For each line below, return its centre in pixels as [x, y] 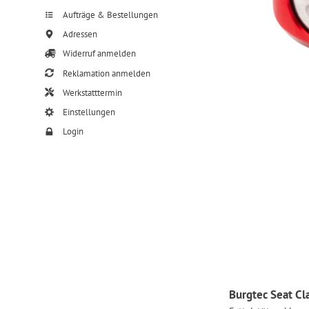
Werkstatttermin [91, 92]
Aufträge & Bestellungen [109, 14]
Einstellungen [88, 112]
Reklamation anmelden [105, 73]
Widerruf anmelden [98, 54]
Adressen [79, 34]
